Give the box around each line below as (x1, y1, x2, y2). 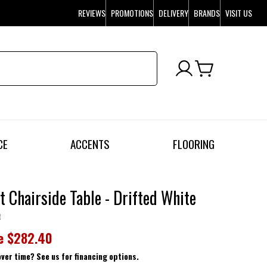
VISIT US (225, 7, 253, 19)
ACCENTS (70, 135, 110, 153)
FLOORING (172, 135, 215, 153)
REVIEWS (78, 7, 106, 19)
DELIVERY (159, 7, 189, 19)
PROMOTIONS (111, 7, 154, 19)
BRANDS (194, 7, 221, 19)
